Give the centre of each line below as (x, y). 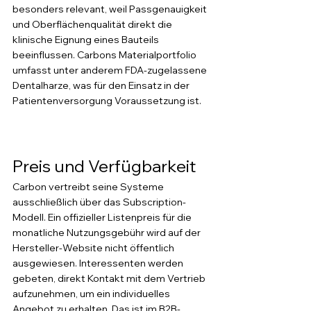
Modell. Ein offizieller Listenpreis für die (103, 217)
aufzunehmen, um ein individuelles (92, 294)
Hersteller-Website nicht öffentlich (94, 248)
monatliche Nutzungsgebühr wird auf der (108, 233)
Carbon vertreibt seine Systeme (89, 187)
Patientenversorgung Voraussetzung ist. (107, 101)
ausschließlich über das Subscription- (99, 202)
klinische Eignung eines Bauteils (87, 40)
